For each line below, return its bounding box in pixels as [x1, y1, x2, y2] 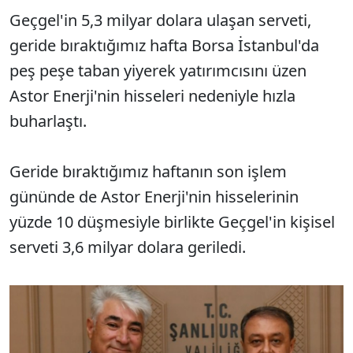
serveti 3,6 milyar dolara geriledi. [9, 236, 250, 258]
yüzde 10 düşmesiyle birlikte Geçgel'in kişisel [9, 210, 335, 232]
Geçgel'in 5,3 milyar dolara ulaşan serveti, [9, 9, 311, 31]
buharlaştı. [9, 110, 91, 132]
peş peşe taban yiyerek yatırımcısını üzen [9, 59, 307, 81]
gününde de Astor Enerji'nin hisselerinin [9, 185, 299, 207]
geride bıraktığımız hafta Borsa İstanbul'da [9, 34, 319, 56]
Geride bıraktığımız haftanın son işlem [9, 160, 287, 182]
